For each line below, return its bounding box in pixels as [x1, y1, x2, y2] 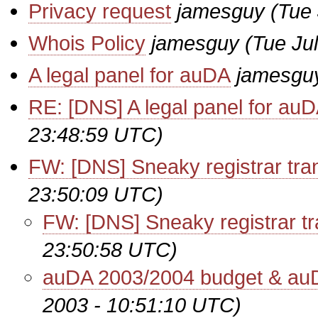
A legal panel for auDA [28, 63, 231, 87]
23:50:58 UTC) [43, 238, 177, 261]
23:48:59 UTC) [28, 123, 163, 146]
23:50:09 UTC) [28, 182, 163, 206]
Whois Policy [28, 31, 146, 55]
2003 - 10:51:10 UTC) [43, 293, 241, 317]
